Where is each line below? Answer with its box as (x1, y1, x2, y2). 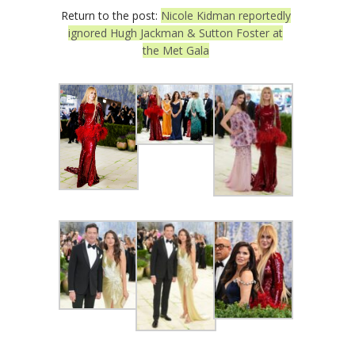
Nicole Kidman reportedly (160, 7, 291, 23)
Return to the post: (60, 7, 161, 23)
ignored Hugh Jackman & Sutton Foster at (68, 25, 283, 40)
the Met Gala (142, 42, 209, 58)
